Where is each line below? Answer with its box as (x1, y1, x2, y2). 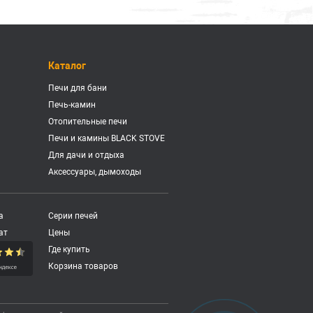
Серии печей (48, 211, 99, 221)
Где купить (48, 245, 91, 254)
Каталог (48, 60, 87, 71)
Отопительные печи (48, 117, 128, 126)
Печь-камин (48, 100, 96, 110)
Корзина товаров (48, 261, 119, 271)
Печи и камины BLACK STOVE (48, 133, 166, 143)
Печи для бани (48, 83, 108, 93)
